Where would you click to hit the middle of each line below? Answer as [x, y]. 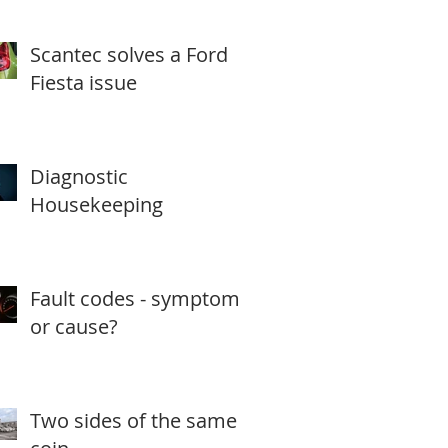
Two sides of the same [133, 420]
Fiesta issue [83, 82]
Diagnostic [79, 176]
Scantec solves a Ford [129, 54]
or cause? [74, 326]
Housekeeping [96, 204]
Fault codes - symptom [135, 298]
